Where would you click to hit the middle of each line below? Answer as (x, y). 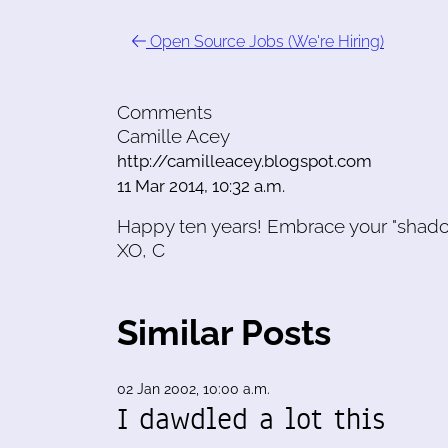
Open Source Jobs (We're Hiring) (265, 42)
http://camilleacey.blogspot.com (244, 161)
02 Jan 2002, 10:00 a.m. (193, 389)
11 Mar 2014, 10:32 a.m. (201, 186)
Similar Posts (224, 333)
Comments (164, 112)
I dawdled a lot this (251, 419)
